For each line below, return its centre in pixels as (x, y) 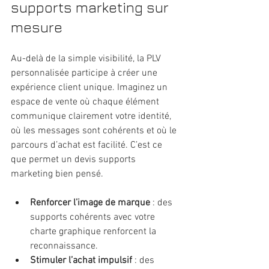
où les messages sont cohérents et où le (95, 131)
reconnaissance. (64, 246)
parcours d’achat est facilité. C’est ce (88, 145)
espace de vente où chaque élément (86, 102)
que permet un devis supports (74, 159)
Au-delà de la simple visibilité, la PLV (87, 59)
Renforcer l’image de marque (90, 203)
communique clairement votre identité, (92, 116)
